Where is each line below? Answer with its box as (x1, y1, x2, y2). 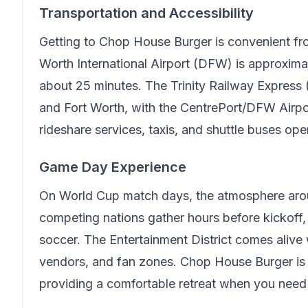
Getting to (39, 34, 99, 49)
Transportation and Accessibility (39, 5, 254, 21)
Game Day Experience (39, 159, 186, 175)
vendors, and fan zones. (39, 254, 180, 269)
